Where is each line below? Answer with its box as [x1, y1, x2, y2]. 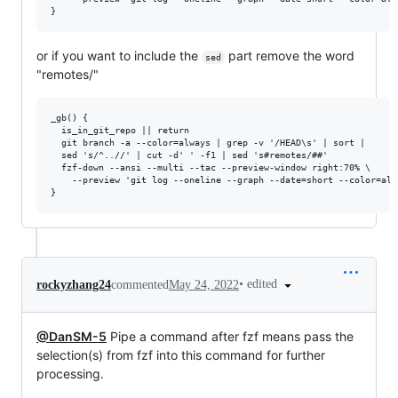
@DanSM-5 [36, 329, 107, 345]
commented [111, 277, 169, 291]
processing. [36, 366, 104, 382]
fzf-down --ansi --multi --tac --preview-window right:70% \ [51, 163, 370, 173]
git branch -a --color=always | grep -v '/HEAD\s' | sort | [51, 138, 365, 148]
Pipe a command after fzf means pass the [107, 329, 354, 345]
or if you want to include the [36, 48, 202, 64]
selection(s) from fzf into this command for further [36, 347, 325, 363]
